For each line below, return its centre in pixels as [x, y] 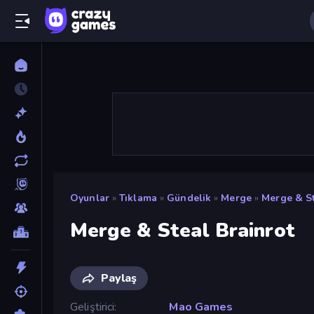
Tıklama [138, 198]
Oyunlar [90, 198]
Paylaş [119, 278]
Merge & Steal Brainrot [183, 230]
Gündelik [189, 198]
